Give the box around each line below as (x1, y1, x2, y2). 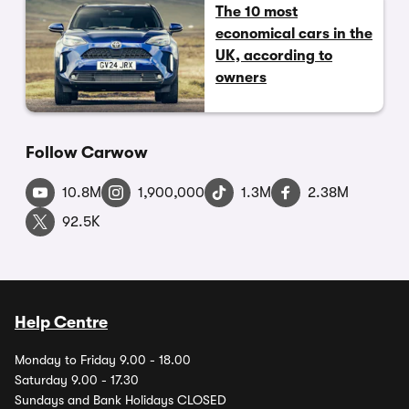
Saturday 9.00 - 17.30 (15, 372, 139, 388)
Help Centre (15, 313, 108, 332)
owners (215, 69, 267, 87)
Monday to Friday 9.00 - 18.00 (15, 352, 191, 368)
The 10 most (215, 4, 298, 21)
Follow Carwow (26, 143, 148, 163)
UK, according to (215, 47, 332, 65)
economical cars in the (215, 26, 372, 43)
